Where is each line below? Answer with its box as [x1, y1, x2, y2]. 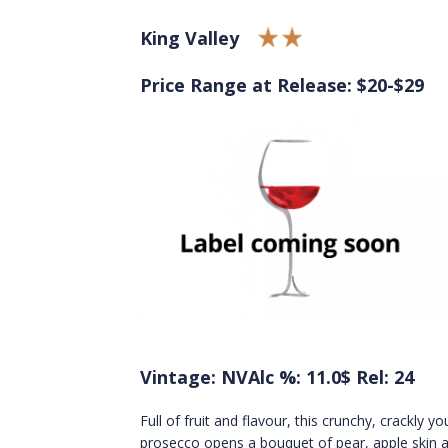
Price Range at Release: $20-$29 [140, 73, 424, 97]
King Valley [140, 26, 239, 50]
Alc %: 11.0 [248, 365, 341, 390]
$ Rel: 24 [341, 365, 414, 390]
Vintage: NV [140, 365, 248, 390]
